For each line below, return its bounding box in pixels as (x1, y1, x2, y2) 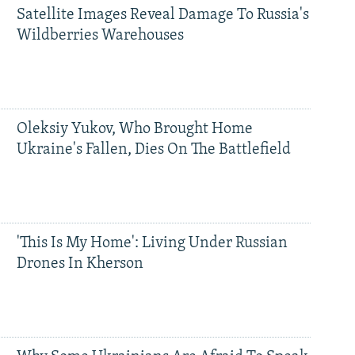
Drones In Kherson (16, 255, 143, 272)
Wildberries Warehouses (16, 28, 184, 44)
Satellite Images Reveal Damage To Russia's (16, 7, 309, 24)
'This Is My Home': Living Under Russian (16, 235, 288, 251)
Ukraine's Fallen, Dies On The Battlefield (16, 141, 291, 158)
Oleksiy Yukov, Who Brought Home (16, 120, 253, 137)
